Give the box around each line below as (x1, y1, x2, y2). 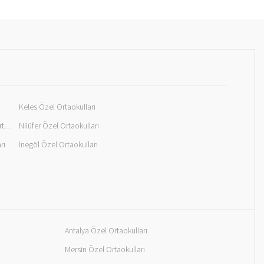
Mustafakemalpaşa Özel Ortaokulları (4, 120, 12, 131)
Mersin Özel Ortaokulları (65, 244, 145, 255)
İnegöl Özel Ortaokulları (19, 139, 98, 150)
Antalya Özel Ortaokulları (65, 225, 147, 236)
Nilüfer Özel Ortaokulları (19, 120, 99, 131)
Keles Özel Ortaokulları (19, 101, 95, 113)
